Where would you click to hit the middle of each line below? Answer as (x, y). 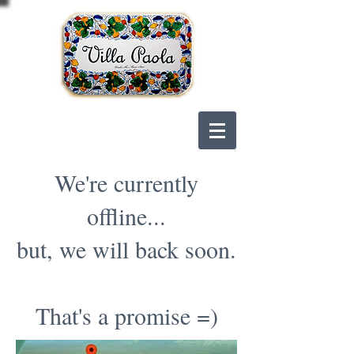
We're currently (126, 183)
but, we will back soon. (126, 249)
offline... (126, 216)
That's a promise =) (126, 315)
